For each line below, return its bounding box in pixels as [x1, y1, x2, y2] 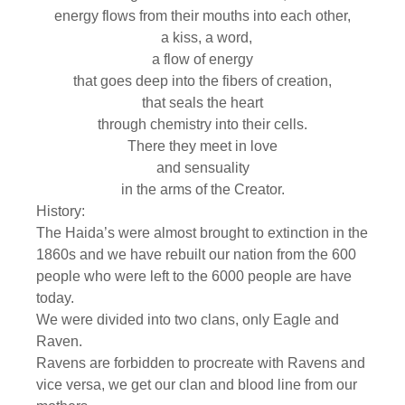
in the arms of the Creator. [120, 181, 285, 197]
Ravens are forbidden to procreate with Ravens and [36, 354, 365, 371]
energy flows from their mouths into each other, [54, 7, 351, 24]
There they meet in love [127, 137, 278, 154]
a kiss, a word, [153, 29, 252, 45]
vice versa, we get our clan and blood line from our [36, 376, 357, 392]
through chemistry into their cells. [98, 116, 307, 132]
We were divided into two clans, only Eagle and [36, 311, 339, 327]
